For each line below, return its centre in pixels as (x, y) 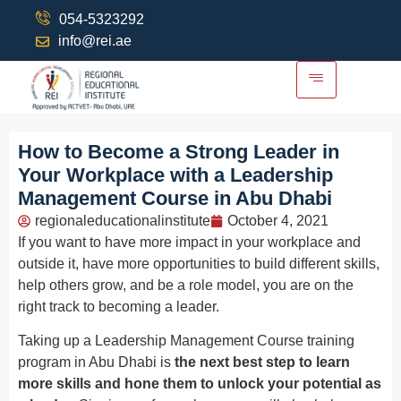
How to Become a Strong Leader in (179, 151)
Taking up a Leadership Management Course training (186, 341)
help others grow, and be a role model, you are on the (186, 285)
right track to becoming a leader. (119, 306)
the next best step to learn (262, 363)
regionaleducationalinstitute (123, 220)
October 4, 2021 (278, 220)
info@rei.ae (95, 41)
